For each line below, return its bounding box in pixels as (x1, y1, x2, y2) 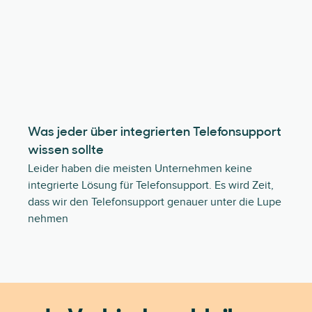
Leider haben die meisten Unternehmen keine (28, 162, 252, 175)
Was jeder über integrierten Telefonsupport (28, 126, 281, 139)
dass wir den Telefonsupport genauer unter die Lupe (28, 195, 281, 209)
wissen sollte (28, 144, 104, 157)
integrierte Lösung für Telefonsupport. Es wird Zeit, (28, 178, 274, 192)
